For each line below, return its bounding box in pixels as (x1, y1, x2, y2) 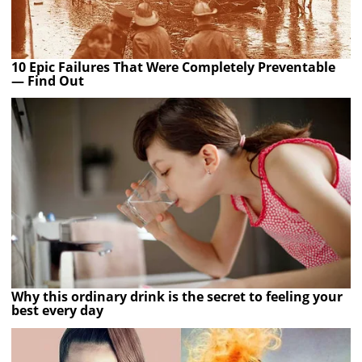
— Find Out (11, 71, 85, 90)
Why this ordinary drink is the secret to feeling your (11, 288, 343, 306)
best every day (11, 301, 104, 320)
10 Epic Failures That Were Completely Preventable (11, 57, 336, 76)
